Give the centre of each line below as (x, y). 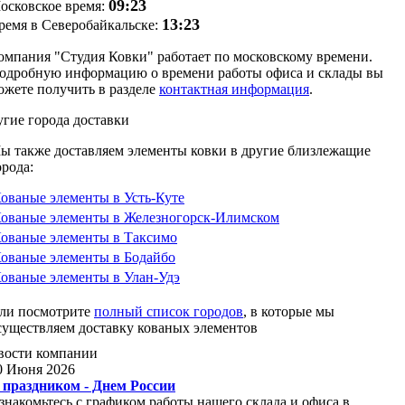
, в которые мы (289, 311)
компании (67, 353)
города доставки (79, 120)
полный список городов (169, 311)
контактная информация (234, 89)
